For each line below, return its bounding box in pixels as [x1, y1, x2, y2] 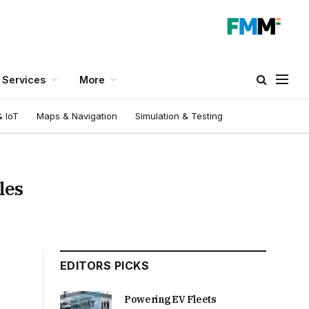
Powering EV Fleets [124, 293, 217, 306]
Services [2, 73, 46, 86]
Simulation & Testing [135, 110, 223, 121]
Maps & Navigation [37, 110, 117, 121]
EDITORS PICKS [60, 259, 150, 273]
